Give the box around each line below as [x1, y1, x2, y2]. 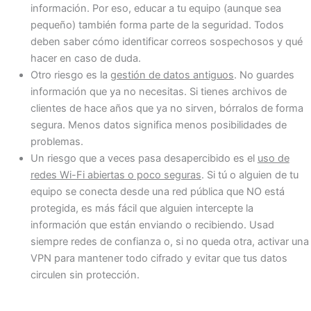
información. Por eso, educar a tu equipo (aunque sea [30, 1, 281, 15]
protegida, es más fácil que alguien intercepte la [30, 201, 253, 215]
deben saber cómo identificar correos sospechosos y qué [30, 35, 303, 48]
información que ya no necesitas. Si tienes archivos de [30, 85, 287, 98]
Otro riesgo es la [30, 68, 110, 81]
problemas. [30, 135, 83, 148]
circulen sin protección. [30, 268, 140, 281]
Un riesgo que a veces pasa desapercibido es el [30, 151, 258, 165]
